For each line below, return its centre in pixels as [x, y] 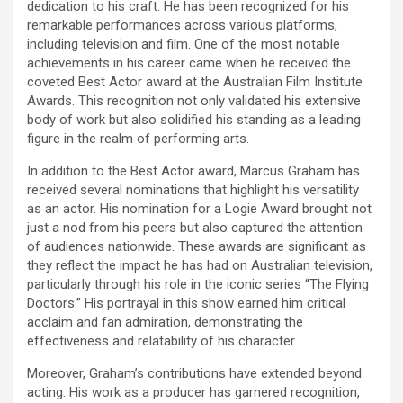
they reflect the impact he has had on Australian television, [200, 265]
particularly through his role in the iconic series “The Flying [198, 284]
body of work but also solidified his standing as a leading [194, 119]
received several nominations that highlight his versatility [193, 189]
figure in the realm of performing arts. [138, 138]
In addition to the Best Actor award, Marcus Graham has [193, 170]
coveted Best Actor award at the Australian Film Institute [195, 81]
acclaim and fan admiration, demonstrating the [165, 322]
